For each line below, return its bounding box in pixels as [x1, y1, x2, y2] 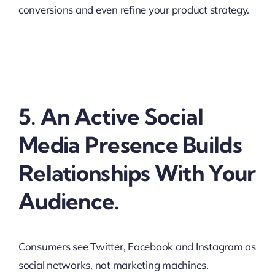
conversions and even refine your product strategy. [18, 3, 250, 16]
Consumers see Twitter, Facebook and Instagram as [18, 240, 256, 253]
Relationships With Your [18, 159, 256, 187]
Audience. [18, 187, 120, 215]
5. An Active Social [18, 103, 204, 130]
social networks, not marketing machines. [18, 258, 209, 271]
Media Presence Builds [18, 131, 242, 158]
